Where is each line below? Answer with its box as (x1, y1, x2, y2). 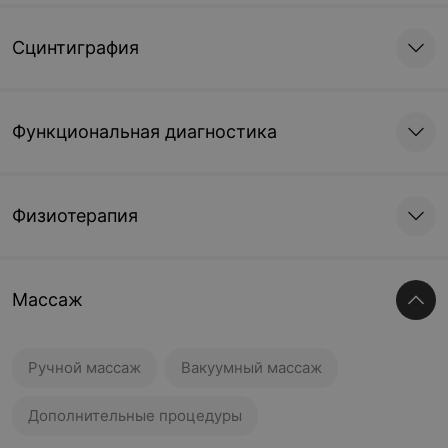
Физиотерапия (12, 205, 138, 226)
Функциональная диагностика (12, 121, 277, 142)
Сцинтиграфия (12, 37, 139, 58)
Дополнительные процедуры (28, 406, 242, 425)
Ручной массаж (28, 358, 141, 377)
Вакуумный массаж (181, 358, 322, 377)
